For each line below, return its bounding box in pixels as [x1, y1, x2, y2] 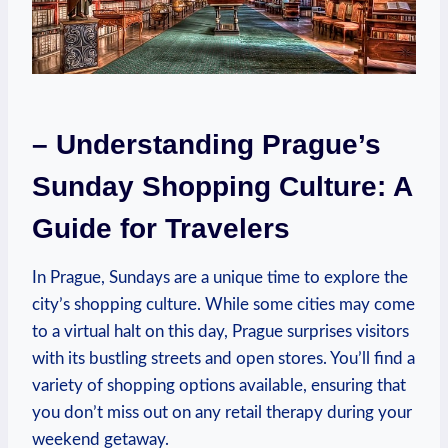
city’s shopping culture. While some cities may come [32, 295, 415, 313]
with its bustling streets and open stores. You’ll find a [32, 349, 415, 367]
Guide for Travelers [32, 212, 290, 244]
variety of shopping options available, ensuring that [32, 376, 406, 394]
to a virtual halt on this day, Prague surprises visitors [32, 322, 409, 340]
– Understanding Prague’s [32, 128, 381, 160]
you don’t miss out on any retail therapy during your [32, 403, 412, 421]
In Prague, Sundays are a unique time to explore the [32, 268, 408, 286]
